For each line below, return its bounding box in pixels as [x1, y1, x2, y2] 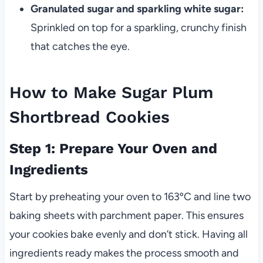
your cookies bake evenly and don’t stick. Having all [9, 228, 248, 241]
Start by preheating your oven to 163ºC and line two [9, 190, 251, 204]
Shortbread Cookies [9, 107, 170, 127]
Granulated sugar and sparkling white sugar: [30, 2, 244, 16]
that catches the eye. [30, 40, 130, 53]
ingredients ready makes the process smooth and [9, 247, 239, 260]
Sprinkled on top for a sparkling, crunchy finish [30, 21, 247, 35]
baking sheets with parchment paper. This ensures [9, 209, 244, 222]
